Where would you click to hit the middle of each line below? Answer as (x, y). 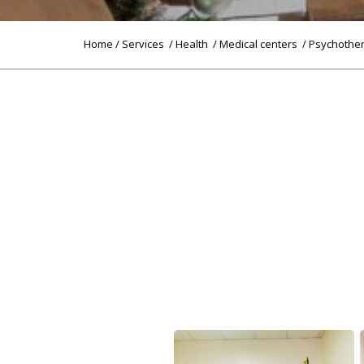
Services (144, 44)
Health (193, 44)
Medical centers (260, 44)
